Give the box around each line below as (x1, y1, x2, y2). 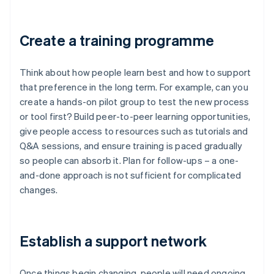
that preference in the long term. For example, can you (20, 81, 248, 94)
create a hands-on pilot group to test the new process (20, 95, 250, 108)
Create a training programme (20, 31, 214, 50)
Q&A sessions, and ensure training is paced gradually (20, 139, 243, 152)
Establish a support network (20, 231, 207, 251)
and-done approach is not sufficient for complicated (20, 169, 242, 182)
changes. (20, 183, 58, 196)
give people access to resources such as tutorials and (20, 125, 248, 138)
